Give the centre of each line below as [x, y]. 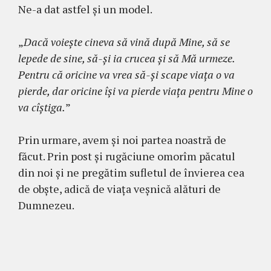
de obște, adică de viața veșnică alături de [119, 189]
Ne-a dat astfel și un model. [85, 9]
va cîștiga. [42, 107]
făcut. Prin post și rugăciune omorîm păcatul [127, 156]
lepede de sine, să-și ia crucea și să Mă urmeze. [126, 58]
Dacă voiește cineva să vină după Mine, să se [127, 42]
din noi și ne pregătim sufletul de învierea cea [131, 173]
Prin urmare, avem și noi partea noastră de [122, 140]
